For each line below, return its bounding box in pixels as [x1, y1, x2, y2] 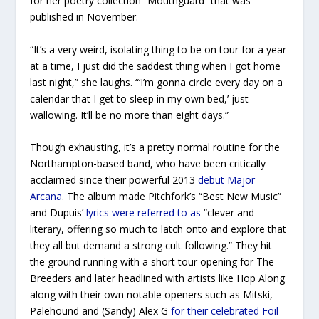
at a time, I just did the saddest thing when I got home [30, 58, 281, 73]
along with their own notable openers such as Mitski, [30, 288, 273, 302]
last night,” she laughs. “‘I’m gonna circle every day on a [30, 75, 283, 89]
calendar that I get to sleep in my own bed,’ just [30, 91, 249, 105]
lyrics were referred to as [86, 206, 202, 220]
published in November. [30, 10, 139, 24]
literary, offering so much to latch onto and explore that [30, 222, 287, 236]
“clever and [201, 206, 255, 220]
